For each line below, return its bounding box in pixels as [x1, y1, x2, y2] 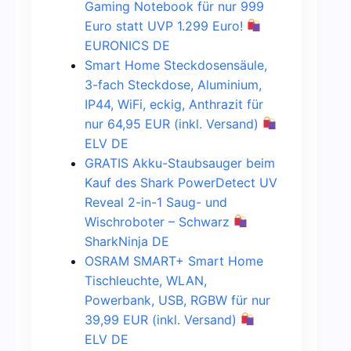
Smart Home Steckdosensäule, [85, 56, 267, 73]
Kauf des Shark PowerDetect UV [85, 174, 277, 190]
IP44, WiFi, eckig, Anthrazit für [85, 96, 263, 112]
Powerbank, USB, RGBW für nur [85, 291, 270, 308]
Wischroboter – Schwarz [85, 213, 233, 230]
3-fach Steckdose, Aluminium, [85, 76, 262, 92]
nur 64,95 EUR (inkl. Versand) [85, 115, 262, 132]
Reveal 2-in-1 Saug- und [85, 194, 227, 210]
